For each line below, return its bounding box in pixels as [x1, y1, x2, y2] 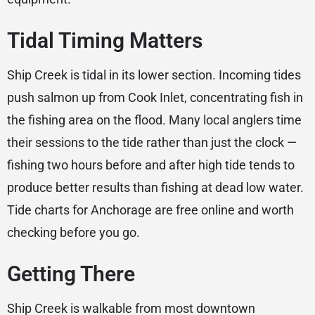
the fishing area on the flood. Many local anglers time [7, 112, 302, 128]
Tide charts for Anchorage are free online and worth [7, 202, 294, 218]
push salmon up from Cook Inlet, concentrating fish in [7, 90, 303, 105]
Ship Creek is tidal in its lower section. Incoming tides [7, 67, 301, 83]
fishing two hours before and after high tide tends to [7, 157, 295, 173]
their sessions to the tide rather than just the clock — [7, 135, 297, 150]
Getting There [7, 262, 135, 287]
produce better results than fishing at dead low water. [7, 180, 304, 195]
